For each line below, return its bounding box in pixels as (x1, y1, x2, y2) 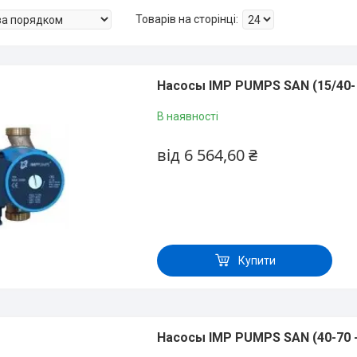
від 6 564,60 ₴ (157, 144, 257, 166)
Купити (237, 253, 276, 267)
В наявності (157, 110, 218, 123)
